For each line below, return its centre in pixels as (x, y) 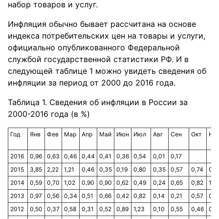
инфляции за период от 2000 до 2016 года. (92, 83)
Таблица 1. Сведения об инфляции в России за (98, 102)
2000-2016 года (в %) (49, 114)
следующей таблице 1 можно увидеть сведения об (107, 71)
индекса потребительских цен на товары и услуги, (107, 36)
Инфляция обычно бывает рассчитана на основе (102, 24)
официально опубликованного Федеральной (94, 47)
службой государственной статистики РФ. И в (98, 59)
